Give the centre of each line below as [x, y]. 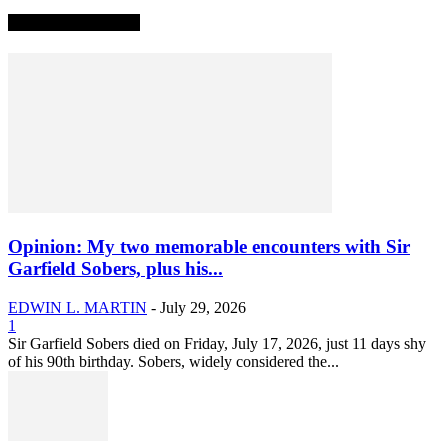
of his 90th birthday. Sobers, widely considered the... [173, 361]
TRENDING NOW [74, 23]
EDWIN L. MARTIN [77, 307]
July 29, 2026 [203, 307]
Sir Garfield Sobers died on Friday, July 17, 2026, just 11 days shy [217, 343]
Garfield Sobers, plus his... [115, 269]
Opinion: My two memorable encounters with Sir [209, 247]
